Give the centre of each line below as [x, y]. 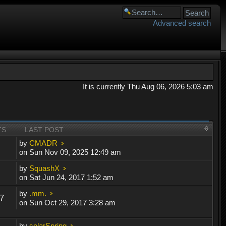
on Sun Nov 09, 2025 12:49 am [70, 152]
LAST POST [44, 130]
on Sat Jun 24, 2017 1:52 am [67, 178]
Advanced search [182, 23]
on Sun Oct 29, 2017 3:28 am [68, 203]
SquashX [45, 168]
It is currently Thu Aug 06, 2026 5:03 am [148, 87]
